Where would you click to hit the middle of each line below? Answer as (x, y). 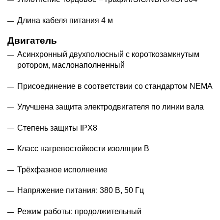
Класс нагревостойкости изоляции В (83, 149)
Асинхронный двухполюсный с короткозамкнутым (108, 55)
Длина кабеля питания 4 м (65, 20)
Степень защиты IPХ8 (57, 128)
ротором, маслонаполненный (71, 65)
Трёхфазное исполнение (62, 169)
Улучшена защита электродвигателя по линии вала (110, 107)
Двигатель (32, 41)
